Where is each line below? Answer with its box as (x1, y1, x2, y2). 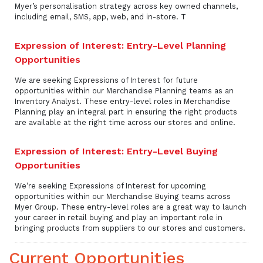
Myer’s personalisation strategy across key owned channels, (15, 2, 238, 11)
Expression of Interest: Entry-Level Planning (15, 40, 226, 52)
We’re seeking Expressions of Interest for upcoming (15, 181, 206, 191)
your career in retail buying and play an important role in (15, 213, 222, 222)
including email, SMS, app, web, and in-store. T (15, 12, 186, 22)
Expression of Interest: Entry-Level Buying (15, 146, 218, 157)
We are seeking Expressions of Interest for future (15, 76, 198, 85)
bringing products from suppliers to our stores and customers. (15, 224, 245, 233)
